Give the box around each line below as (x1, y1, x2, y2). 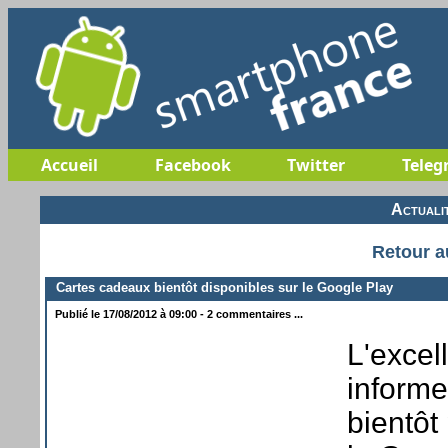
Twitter (286, 154, 345, 176)
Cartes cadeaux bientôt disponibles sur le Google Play (48, 279, 393, 295)
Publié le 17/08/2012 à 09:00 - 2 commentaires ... (52, 307, 303, 320)
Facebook (154, 154, 231, 176)
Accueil (41, 154, 98, 176)
